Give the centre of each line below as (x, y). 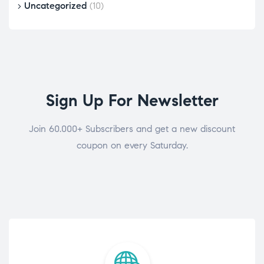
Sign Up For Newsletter (132, 100)
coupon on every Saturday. (132, 145)
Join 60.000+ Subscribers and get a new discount (132, 128)
